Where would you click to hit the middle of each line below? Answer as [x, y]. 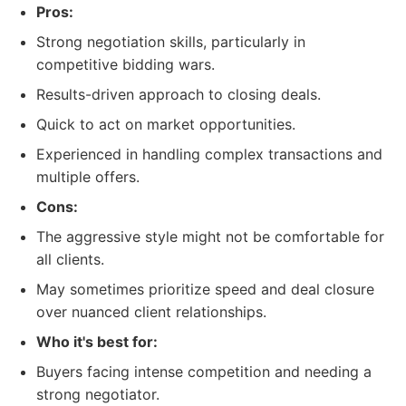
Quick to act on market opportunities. [166, 124]
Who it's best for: [97, 342]
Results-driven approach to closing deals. [179, 94]
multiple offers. [88, 177]
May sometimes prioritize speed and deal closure [205, 289]
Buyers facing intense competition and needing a [204, 372]
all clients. [70, 259]
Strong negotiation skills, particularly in [171, 42]
